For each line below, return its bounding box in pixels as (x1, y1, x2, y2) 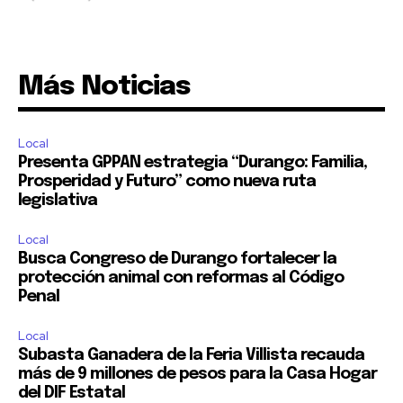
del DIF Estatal (18, 384, 125, 401)
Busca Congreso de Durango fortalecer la (18, 250, 336, 267)
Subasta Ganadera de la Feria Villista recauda (18, 346, 364, 363)
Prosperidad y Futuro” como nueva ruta (18, 173, 316, 190)
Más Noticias (18, 72, 191, 101)
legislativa (18, 192, 97, 209)
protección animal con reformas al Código (18, 269, 344, 286)
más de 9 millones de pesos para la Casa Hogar (18, 365, 377, 382)
